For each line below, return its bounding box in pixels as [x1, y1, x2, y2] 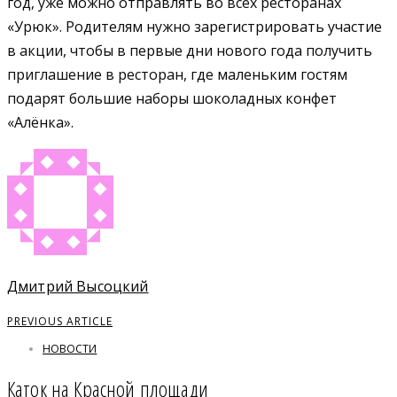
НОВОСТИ [43, 341, 97, 357]
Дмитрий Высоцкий [7, 276, 149, 297]
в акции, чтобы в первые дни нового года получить [7, 40, 372, 60]
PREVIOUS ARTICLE [7, 314, 113, 330]
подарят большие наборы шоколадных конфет [7, 88, 337, 108]
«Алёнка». [7, 112, 74, 132]
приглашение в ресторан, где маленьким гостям [7, 64, 347, 84]
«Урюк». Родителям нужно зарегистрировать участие [7, 16, 382, 36]
